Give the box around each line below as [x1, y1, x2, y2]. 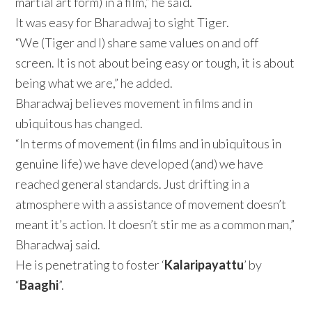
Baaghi [19, 277, 59, 293]
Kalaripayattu [164, 257, 244, 273]
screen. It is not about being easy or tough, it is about [15, 55, 295, 71]
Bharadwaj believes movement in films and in [15, 95, 253, 111]
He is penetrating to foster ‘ [15, 257, 165, 273]
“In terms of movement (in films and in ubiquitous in [15, 136, 282, 152]
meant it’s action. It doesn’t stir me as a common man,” [15, 217, 295, 233]
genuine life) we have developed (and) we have [15, 156, 264, 172]
